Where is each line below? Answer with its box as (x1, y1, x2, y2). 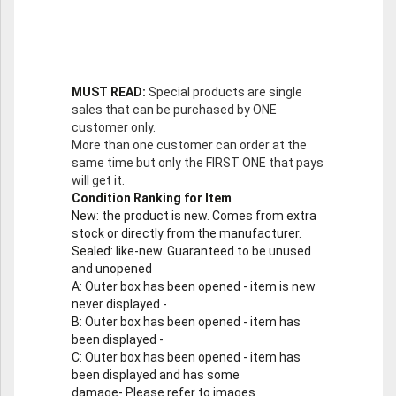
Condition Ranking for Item (72, 191, 232, 206)
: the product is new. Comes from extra (96, 209, 316, 224)
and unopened (72, 262, 152, 277)
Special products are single (148, 85, 302, 100)
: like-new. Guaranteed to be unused (110, 244, 311, 259)
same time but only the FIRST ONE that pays (72, 156, 324, 171)
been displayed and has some (72, 368, 240, 383)
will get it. (72, 173, 125, 188)
